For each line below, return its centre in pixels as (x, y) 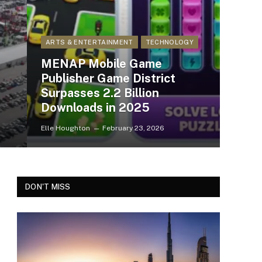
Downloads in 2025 (95, 108)
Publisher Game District (108, 78)
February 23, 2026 (133, 128)
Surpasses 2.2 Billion (100, 93)
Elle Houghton (65, 128)
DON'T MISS (48, 187)
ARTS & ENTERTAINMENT (89, 42)
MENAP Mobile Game (101, 64)
